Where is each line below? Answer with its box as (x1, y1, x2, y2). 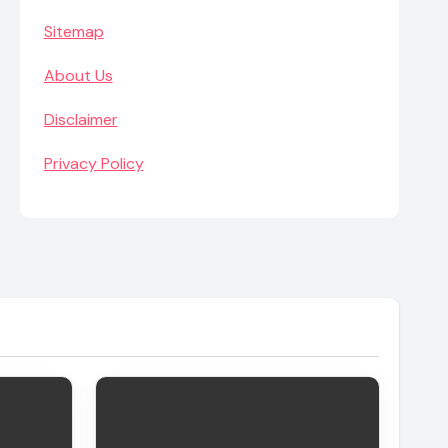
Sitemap (43, 21, 104, 42)
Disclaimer (43, 109, 118, 130)
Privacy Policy (43, 153, 144, 174)
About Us (43, 65, 113, 86)
